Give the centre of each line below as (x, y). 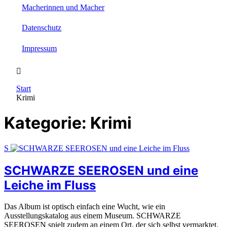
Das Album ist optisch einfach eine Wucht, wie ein (85, 207)
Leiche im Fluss (50, 185)
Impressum (40, 48)
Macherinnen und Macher (63, 7)
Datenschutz (42, 28)
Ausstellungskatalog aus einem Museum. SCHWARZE (92, 216)
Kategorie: (47, 123)
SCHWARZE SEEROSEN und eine (101, 170)
